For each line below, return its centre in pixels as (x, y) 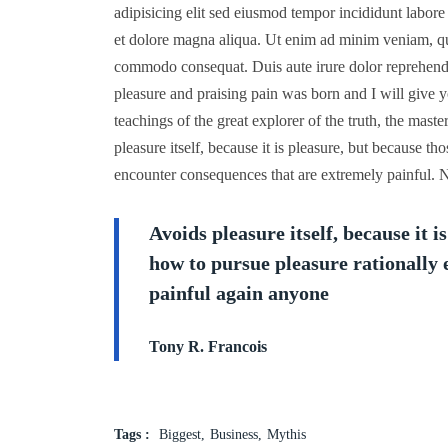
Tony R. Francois (208, 346)
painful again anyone (239, 292)
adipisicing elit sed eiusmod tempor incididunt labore (279, 12)
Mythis (286, 434)
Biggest (180, 434)
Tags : (132, 434)
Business (234, 434)
